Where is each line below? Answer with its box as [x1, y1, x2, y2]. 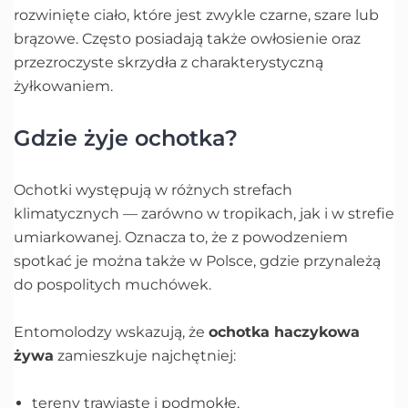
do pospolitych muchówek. [14, 275, 215, 293]
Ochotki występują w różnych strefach [14, 180, 292, 199]
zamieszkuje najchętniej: [54, 346, 236, 364]
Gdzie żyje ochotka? [14, 124, 238, 151]
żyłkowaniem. [14, 76, 113, 95]
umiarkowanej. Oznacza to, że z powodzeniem [14, 228, 348, 246]
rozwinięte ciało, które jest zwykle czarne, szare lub [14, 5, 379, 24]
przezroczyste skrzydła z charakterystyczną [14, 53, 323, 71]
